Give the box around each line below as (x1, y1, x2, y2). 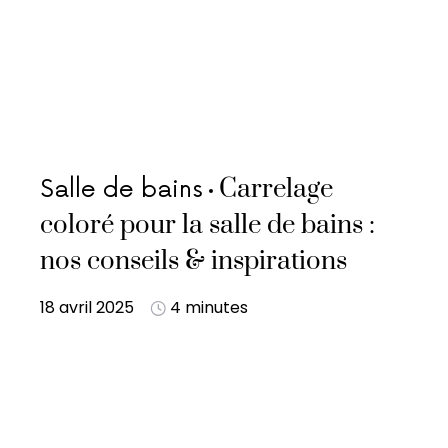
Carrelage (219, 173, 333, 206)
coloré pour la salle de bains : (40, 209, 375, 242)
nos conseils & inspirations (40, 245, 347, 278)
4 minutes (170, 296, 248, 319)
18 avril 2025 (40, 296, 134, 319)
